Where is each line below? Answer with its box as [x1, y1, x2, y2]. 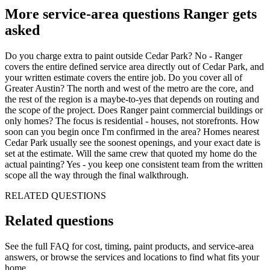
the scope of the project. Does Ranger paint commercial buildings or [5, 104, 263, 115]
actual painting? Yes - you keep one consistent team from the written [5, 159, 263, 169]
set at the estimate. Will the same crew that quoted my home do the [5, 148, 257, 159]
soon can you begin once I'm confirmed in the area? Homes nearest [5, 126, 259, 137]
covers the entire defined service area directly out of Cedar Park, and [5, 61, 264, 72]
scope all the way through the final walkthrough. [5, 169, 189, 180]
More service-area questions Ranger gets [5, 5, 257, 22]
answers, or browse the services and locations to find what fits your [5, 252, 259, 263]
